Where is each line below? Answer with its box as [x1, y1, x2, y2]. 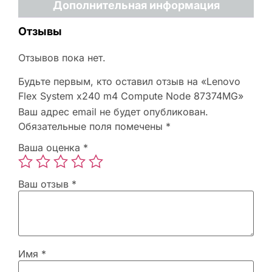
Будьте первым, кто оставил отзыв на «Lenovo [18, 75, 240, 87]
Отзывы [18, 25, 62, 38]
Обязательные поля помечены [18, 120, 166, 132]
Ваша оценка [18, 141, 83, 154]
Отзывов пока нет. [18, 52, 106, 64]
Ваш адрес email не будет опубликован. [18, 105, 208, 118]
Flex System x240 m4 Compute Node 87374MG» [18, 89, 243, 102]
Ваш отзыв [18, 178, 72, 191]
